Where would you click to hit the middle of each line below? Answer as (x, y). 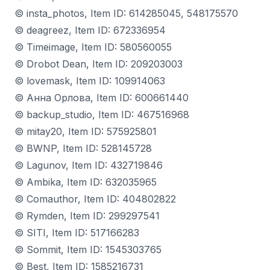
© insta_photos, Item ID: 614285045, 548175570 (126, 13)
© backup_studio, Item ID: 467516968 (102, 115)
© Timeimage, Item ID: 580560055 (93, 47)
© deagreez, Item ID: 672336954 (90, 30)
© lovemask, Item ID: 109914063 (90, 81)
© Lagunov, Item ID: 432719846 (89, 165)
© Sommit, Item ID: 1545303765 (88, 250)
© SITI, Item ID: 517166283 (77, 233)
